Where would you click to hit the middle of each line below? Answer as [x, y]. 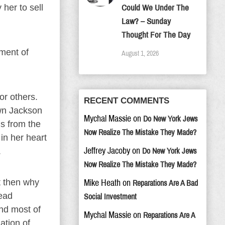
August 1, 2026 [140, 53]
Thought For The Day [156, 35]
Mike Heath [102, 183]
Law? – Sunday [146, 21]
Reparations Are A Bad [165, 183]
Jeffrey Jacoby [107, 151]
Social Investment [110, 197]
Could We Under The [155, 8]
